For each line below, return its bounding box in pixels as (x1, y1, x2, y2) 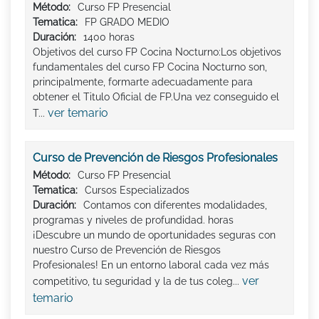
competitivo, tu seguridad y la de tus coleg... (33, 275, 242, 287)
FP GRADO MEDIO (85, 16, 169, 28)
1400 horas (83, 31, 135, 43)
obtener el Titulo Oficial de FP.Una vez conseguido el (33, 90, 279, 103)
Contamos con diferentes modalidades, (83, 199, 267, 211)
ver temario (48, 105, 108, 120)
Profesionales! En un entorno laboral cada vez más (33, 258, 269, 271)
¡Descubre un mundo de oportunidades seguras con (33, 229, 276, 241)
